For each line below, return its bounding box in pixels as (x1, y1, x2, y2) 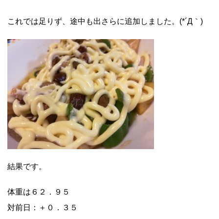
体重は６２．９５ (7, 188, 70, 197)
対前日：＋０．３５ (7, 203, 78, 212)
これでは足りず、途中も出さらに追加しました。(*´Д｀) (7, 17, 203, 26)
